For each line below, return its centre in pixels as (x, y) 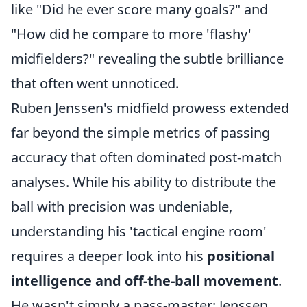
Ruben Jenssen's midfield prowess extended (150, 108)
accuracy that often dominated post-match (146, 157)
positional (241, 256)
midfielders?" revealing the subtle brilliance (147, 59)
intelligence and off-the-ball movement (145, 281)
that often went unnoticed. (95, 83)
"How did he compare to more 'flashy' (131, 34)
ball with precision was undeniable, (122, 207)
